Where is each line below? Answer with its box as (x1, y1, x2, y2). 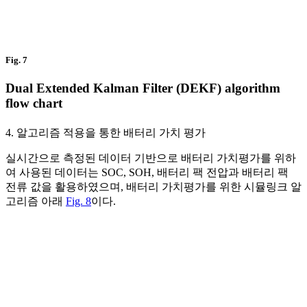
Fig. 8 (66, 195, 91, 208)
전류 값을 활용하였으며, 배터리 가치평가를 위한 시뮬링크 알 (5, 181, 302, 193)
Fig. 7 (5, 55, 27, 65)
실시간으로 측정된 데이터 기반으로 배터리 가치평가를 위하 (5, 152, 296, 164)
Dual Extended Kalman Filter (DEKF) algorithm (5, 81, 280, 96)
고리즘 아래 (5, 195, 66, 208)
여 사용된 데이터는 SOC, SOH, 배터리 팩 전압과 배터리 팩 (5, 167, 288, 179)
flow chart (5, 96, 62, 111)
